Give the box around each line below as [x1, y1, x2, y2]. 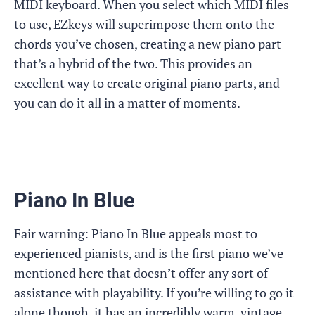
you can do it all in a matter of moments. [14, 94, 240, 111]
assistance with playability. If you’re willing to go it [14, 284, 294, 301]
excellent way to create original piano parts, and [14, 75, 280, 91]
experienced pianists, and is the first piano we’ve [14, 245, 283, 262]
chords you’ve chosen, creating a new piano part [14, 35, 281, 52]
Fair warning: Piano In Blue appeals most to [14, 225, 257, 242]
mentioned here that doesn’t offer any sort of [14, 264, 268, 281]
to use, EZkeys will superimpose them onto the [14, 15, 274, 32]
